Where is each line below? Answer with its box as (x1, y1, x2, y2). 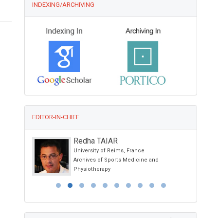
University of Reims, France (73, 147, 145, 154)
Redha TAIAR (73, 136, 118, 146)
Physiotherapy (73, 166, 111, 173)
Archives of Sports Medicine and (73, 157, 159, 163)
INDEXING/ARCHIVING (32, 1, 95, 9)
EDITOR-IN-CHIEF (32, 113, 80, 121)
